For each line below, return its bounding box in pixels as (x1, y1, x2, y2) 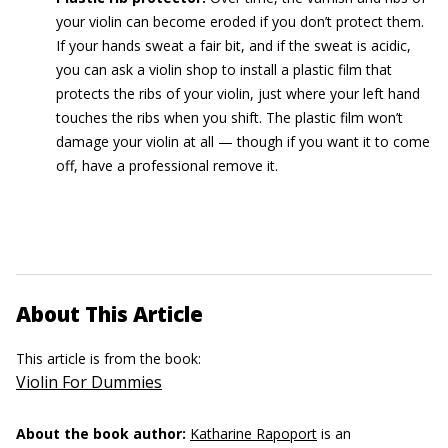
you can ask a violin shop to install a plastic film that (56, 59, 392, 79)
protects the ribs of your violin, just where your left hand (56, 83, 420, 103)
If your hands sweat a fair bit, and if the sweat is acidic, (56, 35, 411, 55)
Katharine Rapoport (190, 423, 317, 443)
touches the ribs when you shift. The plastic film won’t (56, 107, 403, 127)
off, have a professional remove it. (56, 155, 278, 175)
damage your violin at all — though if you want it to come (56, 131, 430, 151)
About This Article (16, 299, 203, 328)
